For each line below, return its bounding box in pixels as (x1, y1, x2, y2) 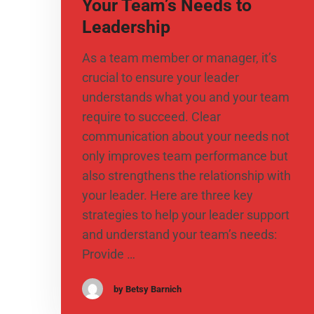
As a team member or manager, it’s (82, 50, 277, 66)
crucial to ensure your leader (82, 70, 239, 86)
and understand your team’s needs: (82, 227, 277, 243)
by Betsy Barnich (114, 283, 182, 294)
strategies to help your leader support (82, 207, 289, 223)
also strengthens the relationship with (82, 168, 291, 184)
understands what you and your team (82, 90, 289, 105)
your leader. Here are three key (82, 188, 253, 203)
